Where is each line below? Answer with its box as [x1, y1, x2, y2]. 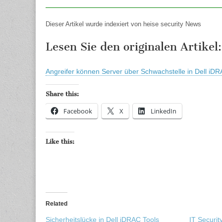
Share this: [46, 90, 79, 98]
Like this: [46, 138, 74, 146]
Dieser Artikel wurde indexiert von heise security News [46, 20, 201, 28]
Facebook [63, 107, 92, 116]
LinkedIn [151, 107, 176, 116]
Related [46, 200, 67, 208]
